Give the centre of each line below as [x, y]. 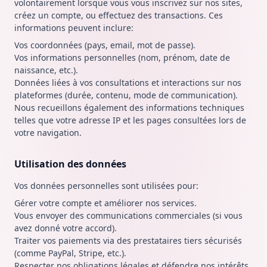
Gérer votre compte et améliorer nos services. [105, 203]
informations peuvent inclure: [74, 28]
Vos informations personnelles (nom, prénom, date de [122, 58]
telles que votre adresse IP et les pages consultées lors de [130, 120]
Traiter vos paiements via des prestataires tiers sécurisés [128, 240]
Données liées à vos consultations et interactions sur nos [128, 83]
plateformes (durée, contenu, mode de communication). [126, 95]
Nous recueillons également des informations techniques [129, 108]
